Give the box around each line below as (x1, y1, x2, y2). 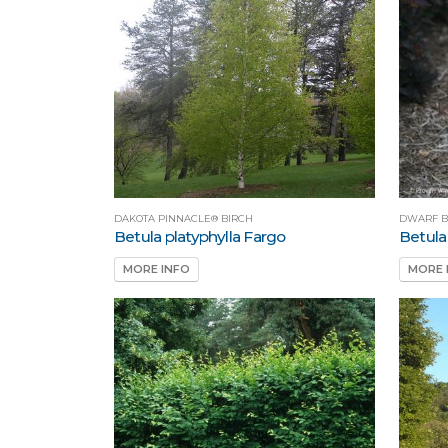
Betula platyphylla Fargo (114, 226, 286, 246)
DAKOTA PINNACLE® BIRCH (114, 212, 253, 224)
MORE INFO (123, 262, 190, 277)
